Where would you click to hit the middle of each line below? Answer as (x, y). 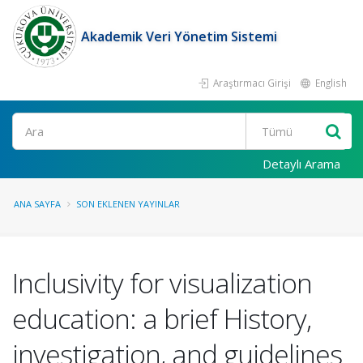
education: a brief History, (162, 318)
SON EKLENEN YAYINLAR (128, 204)
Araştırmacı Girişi (251, 83)
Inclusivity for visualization (162, 283)
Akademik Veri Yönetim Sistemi (179, 36)
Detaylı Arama (301, 164)
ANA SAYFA (37, 204)
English (330, 83)
